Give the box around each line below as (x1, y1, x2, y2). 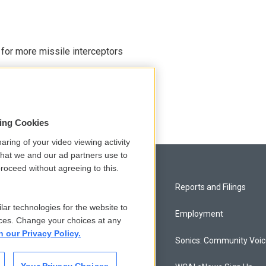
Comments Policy (19, 209, 85, 218)
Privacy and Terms (19, 182, 88, 192)
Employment (175, 209, 224, 218)
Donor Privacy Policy (19, 236, 94, 245)
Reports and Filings (175, 182, 246, 192)
